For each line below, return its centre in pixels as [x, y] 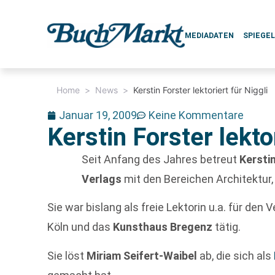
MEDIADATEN [210, 36]
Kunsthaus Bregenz [164, 227]
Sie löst [67, 255]
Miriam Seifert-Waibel [142, 255]
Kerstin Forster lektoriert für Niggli [201, 90]
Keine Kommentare [196, 115]
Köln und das [80, 227]
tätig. [228, 227]
